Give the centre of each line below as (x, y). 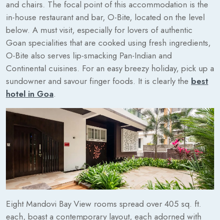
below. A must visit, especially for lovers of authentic (99, 30)
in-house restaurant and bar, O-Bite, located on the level (105, 17)
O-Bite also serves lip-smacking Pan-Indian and (89, 56)
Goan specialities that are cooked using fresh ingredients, (108, 43)
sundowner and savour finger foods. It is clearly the (98, 81)
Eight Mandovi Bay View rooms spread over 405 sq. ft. (104, 204)
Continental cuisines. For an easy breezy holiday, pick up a (110, 69)
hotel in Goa (30, 94)
